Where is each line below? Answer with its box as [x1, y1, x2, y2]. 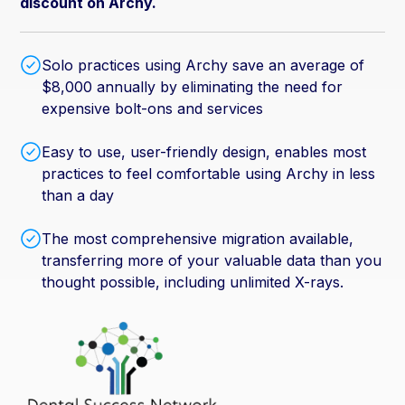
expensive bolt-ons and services [42, 99, 264, 118]
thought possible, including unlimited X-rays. [42, 272, 344, 291]
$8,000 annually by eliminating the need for [42, 77, 344, 96]
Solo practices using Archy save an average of [42, 55, 365, 74]
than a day [42, 185, 115, 204]
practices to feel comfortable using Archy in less [42, 164, 376, 183]
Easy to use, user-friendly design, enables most [42, 142, 367, 161]
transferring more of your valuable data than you [42, 250, 382, 269]
